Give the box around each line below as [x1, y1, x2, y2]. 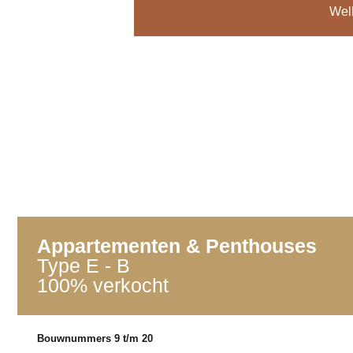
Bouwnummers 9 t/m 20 [37, 333, 153, 345]
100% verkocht [37, 274, 169, 297]
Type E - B [37, 255, 130, 277]
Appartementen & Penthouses [37, 235, 317, 258]
